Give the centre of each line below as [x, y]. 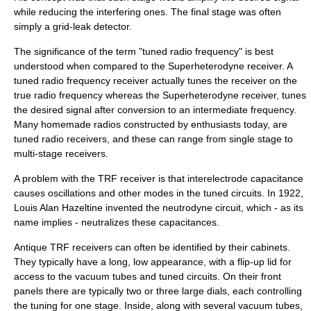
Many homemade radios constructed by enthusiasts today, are [151, 124]
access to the [44, 276]
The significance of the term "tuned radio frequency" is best [144, 51]
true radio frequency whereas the [88, 95]
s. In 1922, [280, 193]
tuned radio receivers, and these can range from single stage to [153, 139]
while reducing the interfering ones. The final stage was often [148, 12]
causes [31, 193]
